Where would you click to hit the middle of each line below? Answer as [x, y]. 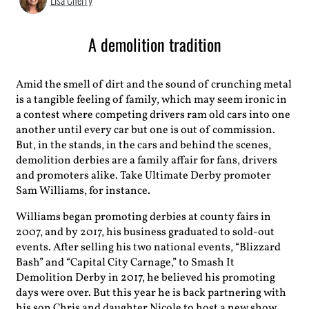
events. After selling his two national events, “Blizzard [148, 248]
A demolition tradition [154, 44]
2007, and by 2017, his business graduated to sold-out [145, 232]
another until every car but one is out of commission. [146, 130]
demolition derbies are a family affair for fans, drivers [147, 161]
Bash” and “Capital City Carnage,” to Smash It [125, 263]
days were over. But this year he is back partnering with [151, 293]
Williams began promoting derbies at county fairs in [143, 217]
